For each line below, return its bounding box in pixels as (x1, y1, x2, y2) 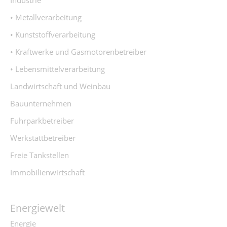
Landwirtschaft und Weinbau (10, 81, 110, 91)
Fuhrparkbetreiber (10, 116, 74, 126)
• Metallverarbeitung (10, 12, 82, 22)
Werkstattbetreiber (10, 133, 75, 143)
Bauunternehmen (10, 98, 71, 108)
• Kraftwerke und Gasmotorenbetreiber (10, 47, 146, 57)
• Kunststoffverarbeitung (10, 29, 95, 40)
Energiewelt (10, 201, 65, 215)
